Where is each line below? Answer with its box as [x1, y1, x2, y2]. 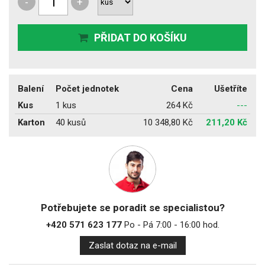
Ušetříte [214, 83, 247, 94]
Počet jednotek [56, 83, 119, 94]
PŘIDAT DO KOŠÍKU [94, 31, 187, 44]
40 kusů [56, 117, 86, 128]
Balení [18, 83, 44, 94]
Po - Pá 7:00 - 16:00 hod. [121, 219, 219, 230]
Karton [18, 117, 45, 128]
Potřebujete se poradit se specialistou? [40, 201, 225, 214]
